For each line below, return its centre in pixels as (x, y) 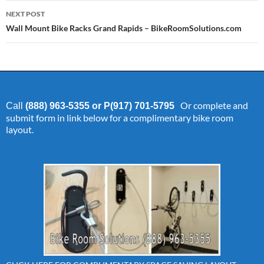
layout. (20, 129)
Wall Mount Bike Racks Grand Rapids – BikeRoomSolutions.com (124, 28)
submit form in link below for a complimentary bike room (120, 118)
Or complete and (214, 105)
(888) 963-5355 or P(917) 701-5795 (100, 106)
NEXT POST (25, 14)
